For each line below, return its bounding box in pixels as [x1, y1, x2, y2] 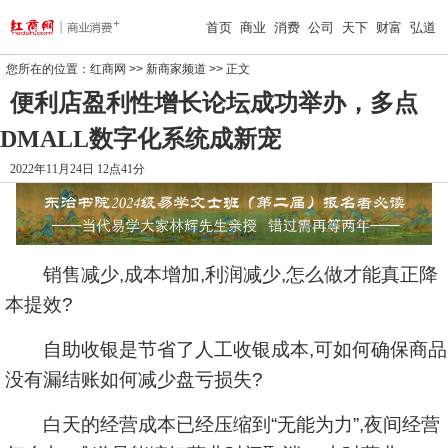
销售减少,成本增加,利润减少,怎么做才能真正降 [5, 264, 438, 285]
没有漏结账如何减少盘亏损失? [5, 369, 263, 390]
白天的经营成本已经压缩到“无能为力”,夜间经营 [5, 414, 440, 435]
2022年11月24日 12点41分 [10, 162, 145, 176]
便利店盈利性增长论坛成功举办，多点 [10, 90, 418, 116]
